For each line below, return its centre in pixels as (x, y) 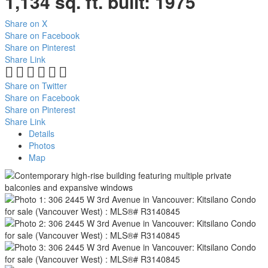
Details (42, 133)
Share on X (26, 23)
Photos (42, 145)
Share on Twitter (36, 86)
